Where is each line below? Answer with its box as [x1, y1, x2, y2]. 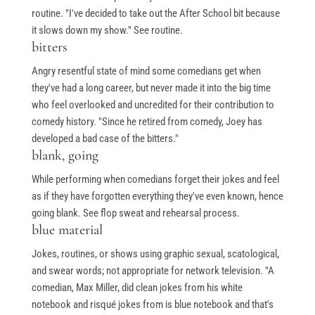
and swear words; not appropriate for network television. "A [31, 264, 274, 278]
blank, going [31, 147, 98, 165]
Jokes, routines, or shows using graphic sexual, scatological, [31, 247, 279, 261]
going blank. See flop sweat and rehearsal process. [31, 207, 240, 220]
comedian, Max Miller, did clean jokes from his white [31, 281, 243, 295]
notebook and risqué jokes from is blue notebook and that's [31, 298, 274, 311]
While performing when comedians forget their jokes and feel [31, 173, 279, 186]
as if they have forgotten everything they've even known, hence [31, 190, 283, 203]
